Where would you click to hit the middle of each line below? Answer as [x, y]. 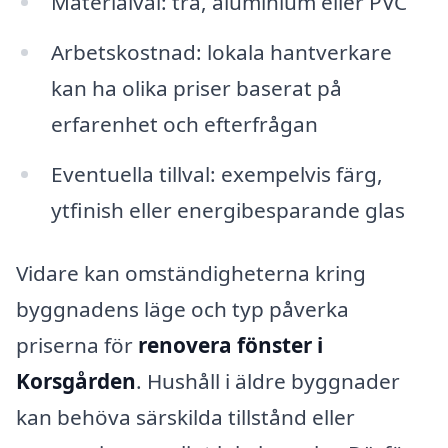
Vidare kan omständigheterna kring [191, 273]
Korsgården [76, 381]
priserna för [77, 345]
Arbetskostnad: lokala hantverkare [221, 51]
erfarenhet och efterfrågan [184, 123]
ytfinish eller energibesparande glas [227, 209]
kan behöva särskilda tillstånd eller [185, 417]
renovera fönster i [230, 345]
